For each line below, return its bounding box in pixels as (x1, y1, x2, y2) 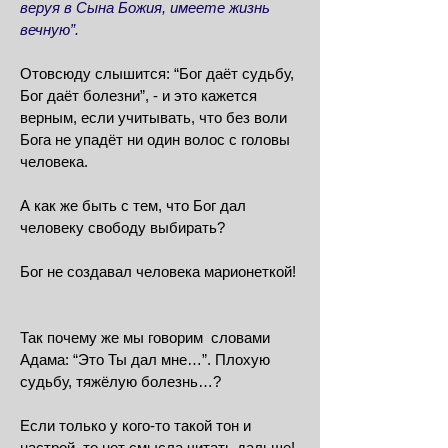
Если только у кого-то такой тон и (20, 417, 251, 434)
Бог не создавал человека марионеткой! (20, 263, 296, 280)
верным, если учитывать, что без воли (20, 109, 287, 126)
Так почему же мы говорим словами (20, 329, 270, 346)
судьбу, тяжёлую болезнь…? (20, 373, 221, 390)
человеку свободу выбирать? (20, 219, 225, 236)
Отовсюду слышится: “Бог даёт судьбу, (20, 65, 294, 82)
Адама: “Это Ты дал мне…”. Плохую (20, 351, 270, 368)
